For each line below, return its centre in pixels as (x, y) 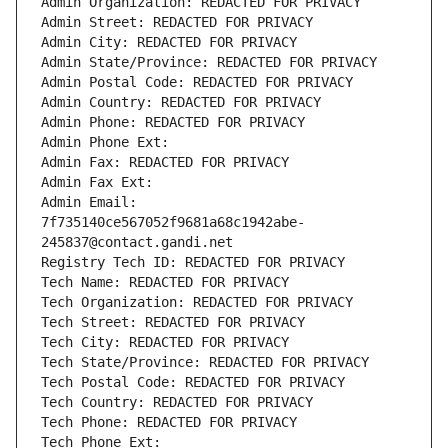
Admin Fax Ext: (97, 182)
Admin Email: (89, 202)
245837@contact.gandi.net (137, 242)
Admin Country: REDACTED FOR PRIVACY (181, 102)
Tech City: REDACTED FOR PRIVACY (165, 342)
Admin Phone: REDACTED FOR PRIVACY (173, 122)
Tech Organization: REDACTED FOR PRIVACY (197, 302)
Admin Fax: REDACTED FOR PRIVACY (165, 162)
